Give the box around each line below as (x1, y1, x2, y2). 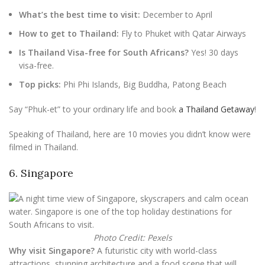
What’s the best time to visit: (19, 9, 140, 20)
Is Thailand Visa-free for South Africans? (19, 47, 189, 58)
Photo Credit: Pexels (93, 232, 172, 243)
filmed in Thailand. (9, 141, 78, 153)
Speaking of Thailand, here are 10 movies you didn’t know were (9, 128, 251, 140)
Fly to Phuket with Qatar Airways (119, 28, 246, 39)
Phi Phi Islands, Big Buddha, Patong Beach (61, 79, 227, 90)
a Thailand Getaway (176, 104, 254, 115)
